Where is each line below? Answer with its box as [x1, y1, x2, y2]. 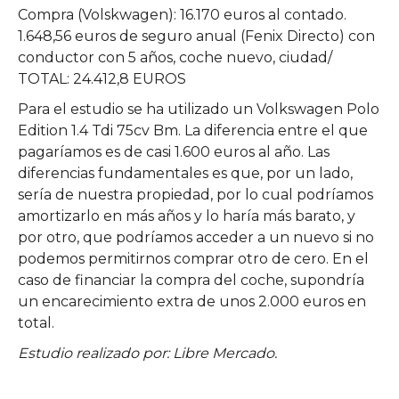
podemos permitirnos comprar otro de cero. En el [18, 249, 369, 267]
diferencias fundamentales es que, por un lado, [18, 164, 353, 182]
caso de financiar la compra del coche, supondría [18, 271, 364, 289]
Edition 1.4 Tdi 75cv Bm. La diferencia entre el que [18, 121, 368, 139]
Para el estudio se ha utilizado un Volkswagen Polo [18, 100, 379, 118]
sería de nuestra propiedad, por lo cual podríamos [18, 185, 373, 203]
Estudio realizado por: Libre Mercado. [18, 344, 277, 362]
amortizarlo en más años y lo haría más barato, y [18, 207, 355, 224]
